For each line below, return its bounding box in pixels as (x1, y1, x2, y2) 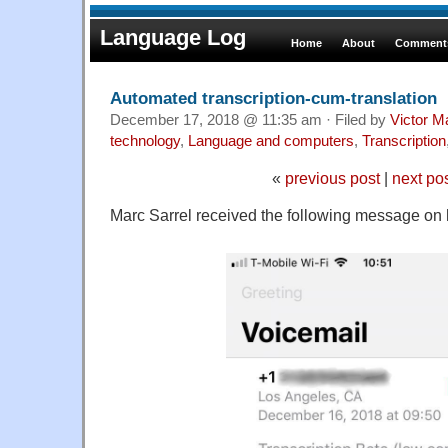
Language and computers (188, 132, 354, 149)
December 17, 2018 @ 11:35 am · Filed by (110, 111, 390, 128)
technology (110, 132, 180, 149)
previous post (284, 168, 380, 187)
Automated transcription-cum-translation (110, 87, 437, 108)
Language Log (100, 25, 246, 50)
